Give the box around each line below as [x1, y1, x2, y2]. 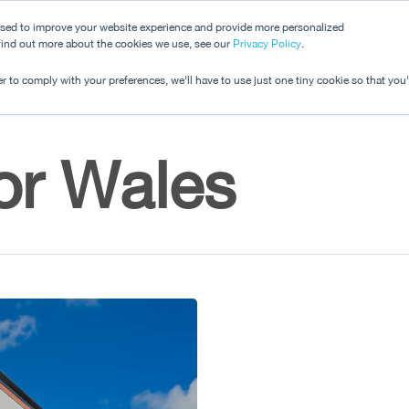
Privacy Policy [233, 37, 301, 50]
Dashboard [214, 37, 285, 54]
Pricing [330, 37, 376, 54]
